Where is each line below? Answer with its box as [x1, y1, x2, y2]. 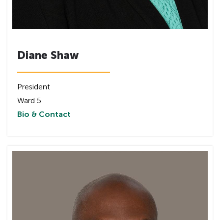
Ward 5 [17, 95, 41, 105]
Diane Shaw [17, 48, 79, 62]
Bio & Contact [17, 109, 71, 119]
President [17, 82, 50, 91]
